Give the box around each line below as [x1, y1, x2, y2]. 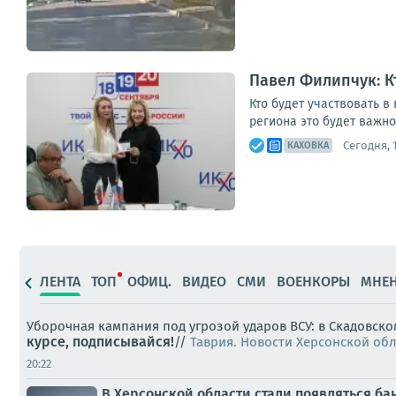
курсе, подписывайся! [27, 333, 174, 350]
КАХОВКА [287, 140, 329, 151]
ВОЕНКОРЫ [277, 272, 350, 290]
